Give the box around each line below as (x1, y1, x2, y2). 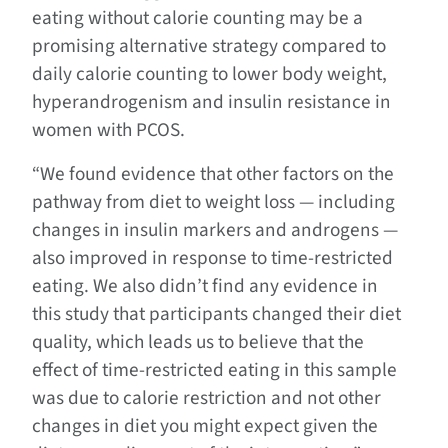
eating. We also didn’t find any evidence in (32, 271, 378, 300)
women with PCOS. (32, 115, 189, 144)
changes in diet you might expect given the (32, 411, 378, 440)
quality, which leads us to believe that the (32, 327, 364, 356)
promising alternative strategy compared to (32, 31, 386, 60)
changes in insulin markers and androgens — (32, 215, 398, 244)
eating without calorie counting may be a (32, 3, 363, 32)
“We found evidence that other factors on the (32, 159, 394, 188)
